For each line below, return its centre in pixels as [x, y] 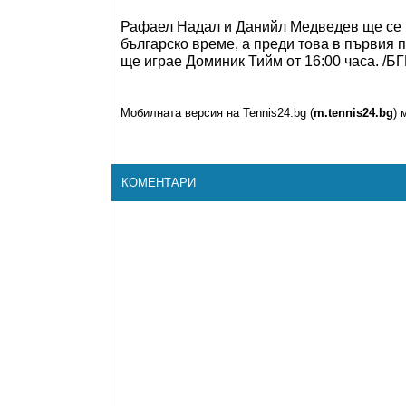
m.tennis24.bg [353, 113]
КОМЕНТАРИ [159, 183]
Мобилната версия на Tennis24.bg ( [217, 113]
